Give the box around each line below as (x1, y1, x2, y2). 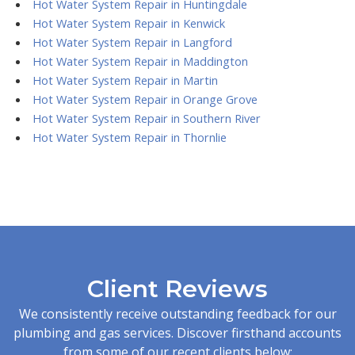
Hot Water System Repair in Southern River (32, 109, 261, 126)
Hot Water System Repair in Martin (32, 71, 218, 88)
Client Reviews (87, 273, 268, 303)
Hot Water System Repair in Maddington (32, 52, 248, 69)
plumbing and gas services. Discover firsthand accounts (13, 323, 342, 342)
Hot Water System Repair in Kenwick (32, 14, 225, 31)
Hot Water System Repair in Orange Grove (32, 90, 258, 107)
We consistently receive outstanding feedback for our (18, 304, 337, 323)
